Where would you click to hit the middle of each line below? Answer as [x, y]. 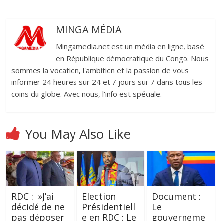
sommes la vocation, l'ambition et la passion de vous [100, 70]
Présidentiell [108, 206]
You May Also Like [78, 133]
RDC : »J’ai [33, 196]
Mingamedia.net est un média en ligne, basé [130, 46]
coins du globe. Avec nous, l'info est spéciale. [87, 93]
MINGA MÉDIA [89, 29]
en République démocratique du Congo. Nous [132, 58]
